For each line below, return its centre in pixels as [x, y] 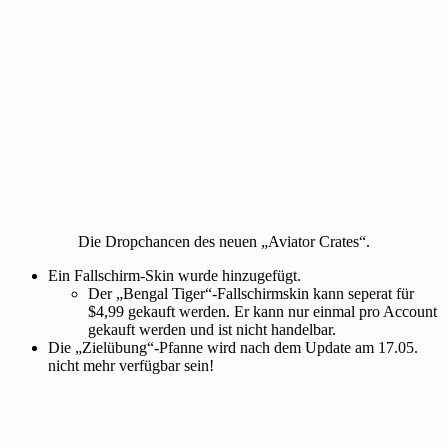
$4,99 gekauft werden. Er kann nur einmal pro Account [262, 311]
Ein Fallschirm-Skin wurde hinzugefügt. [174, 275]
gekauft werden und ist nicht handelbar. [212, 329]
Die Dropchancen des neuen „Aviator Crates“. [224, 241]
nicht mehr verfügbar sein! [131, 365]
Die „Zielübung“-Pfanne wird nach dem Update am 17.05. [233, 347]
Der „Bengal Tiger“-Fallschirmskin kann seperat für [251, 293]
